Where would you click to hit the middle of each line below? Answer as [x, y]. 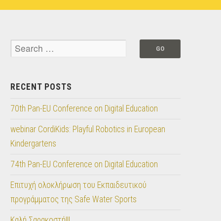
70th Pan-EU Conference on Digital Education [84, 109]
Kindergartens [34, 144]
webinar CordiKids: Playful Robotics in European [88, 129]
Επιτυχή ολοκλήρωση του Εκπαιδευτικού [79, 185]
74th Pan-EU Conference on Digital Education [84, 165]
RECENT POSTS [41, 87]
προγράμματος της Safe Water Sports [74, 200]
